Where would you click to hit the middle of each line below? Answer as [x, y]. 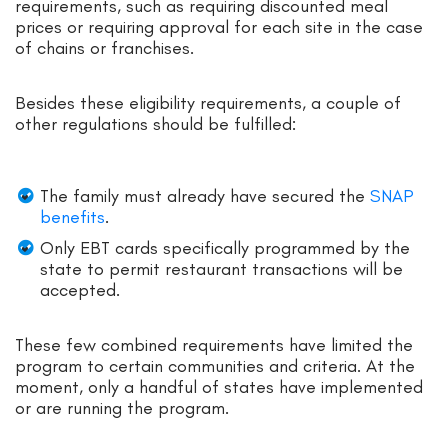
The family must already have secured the [205, 195]
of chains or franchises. [107, 47]
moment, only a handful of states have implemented [219, 386]
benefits [72, 216]
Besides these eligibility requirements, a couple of [208, 102]
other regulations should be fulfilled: [155, 123]
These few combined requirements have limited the [214, 344]
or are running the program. [124, 407]
